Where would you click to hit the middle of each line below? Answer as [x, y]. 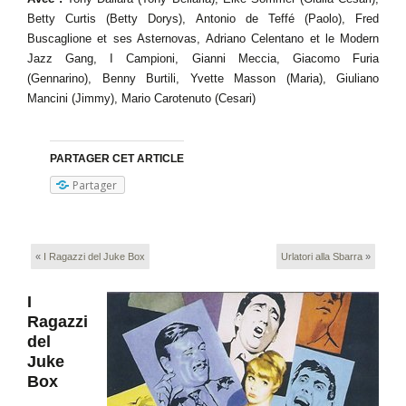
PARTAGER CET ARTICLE [117, 159]
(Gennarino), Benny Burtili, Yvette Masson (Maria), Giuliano [203, 78]
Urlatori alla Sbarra [322, 256]
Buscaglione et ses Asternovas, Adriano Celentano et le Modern [203, 39]
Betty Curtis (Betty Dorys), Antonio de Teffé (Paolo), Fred [203, 19]
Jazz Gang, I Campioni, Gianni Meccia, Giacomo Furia [203, 58]
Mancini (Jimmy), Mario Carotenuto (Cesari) [141, 98]
